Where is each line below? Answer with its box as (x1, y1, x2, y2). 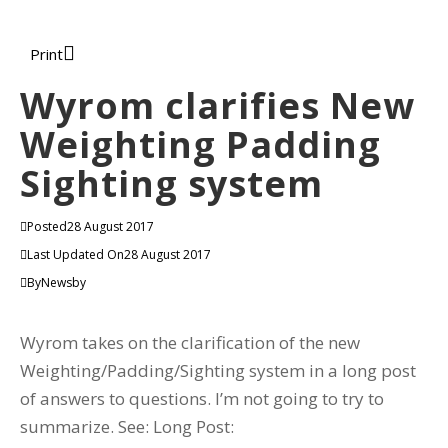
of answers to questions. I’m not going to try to (20, 387, 384, 410)
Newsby (41, 274, 86, 291)
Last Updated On (27, 246, 124, 263)
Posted (27, 218, 67, 235)
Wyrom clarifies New (20, 81, 415, 130)
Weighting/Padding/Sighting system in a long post (20, 359, 416, 382)
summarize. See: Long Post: (20, 415, 234, 438)
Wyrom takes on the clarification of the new (20, 331, 360, 354)
